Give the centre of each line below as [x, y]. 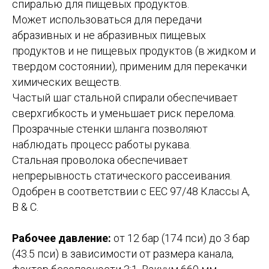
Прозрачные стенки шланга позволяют [110, 129]
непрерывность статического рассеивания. [122, 176]
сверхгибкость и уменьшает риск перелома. [124, 113]
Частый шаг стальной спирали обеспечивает [125, 98]
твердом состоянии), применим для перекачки [129, 66]
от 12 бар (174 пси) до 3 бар [180, 238]
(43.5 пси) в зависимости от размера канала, [123, 254]
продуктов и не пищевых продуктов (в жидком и [134, 51]
